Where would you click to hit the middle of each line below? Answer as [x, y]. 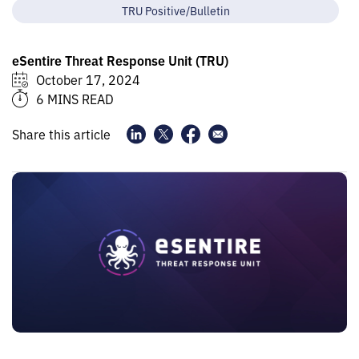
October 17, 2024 [88, 79]
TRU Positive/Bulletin [175, 10]
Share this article [61, 134]
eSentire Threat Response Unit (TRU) [120, 60]
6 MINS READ [75, 99]
